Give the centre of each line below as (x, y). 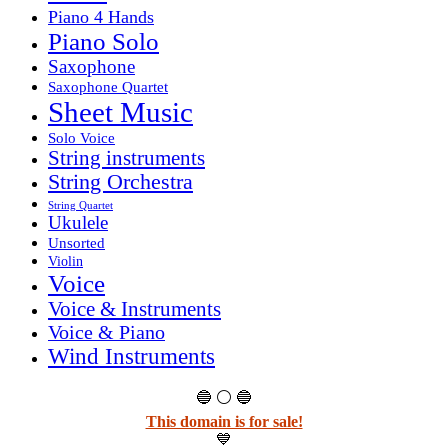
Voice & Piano (106, 331)
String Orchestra (120, 181)
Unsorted (76, 242)
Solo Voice (81, 137)
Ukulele (78, 222)
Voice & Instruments (134, 308)
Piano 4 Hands (101, 16)
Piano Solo (103, 41)
